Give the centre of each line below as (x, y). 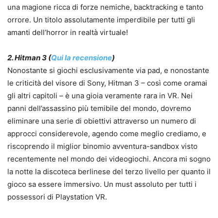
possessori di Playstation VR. (57, 197)
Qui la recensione (82, 58)
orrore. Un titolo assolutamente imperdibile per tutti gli (101, 20)
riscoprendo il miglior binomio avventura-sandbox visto (102, 146)
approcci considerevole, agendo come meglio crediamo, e (107, 134)
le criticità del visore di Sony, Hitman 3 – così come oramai (107, 83)
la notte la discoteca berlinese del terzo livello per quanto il (109, 172)
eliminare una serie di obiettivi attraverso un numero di (102, 121)
